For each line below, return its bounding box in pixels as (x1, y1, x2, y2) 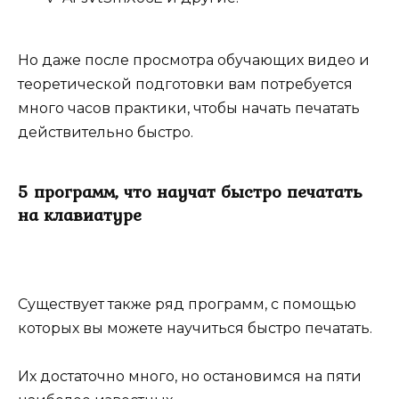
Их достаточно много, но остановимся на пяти (18, 368, 362, 386)
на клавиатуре (18, 200, 142, 228)
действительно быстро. (18, 123, 193, 141)
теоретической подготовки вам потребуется (18, 75, 353, 93)
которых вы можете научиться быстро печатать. (18, 320, 372, 338)
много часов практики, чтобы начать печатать (18, 99, 360, 117)
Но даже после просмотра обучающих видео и (18, 51, 370, 69)
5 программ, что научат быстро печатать (18, 177, 362, 205)
